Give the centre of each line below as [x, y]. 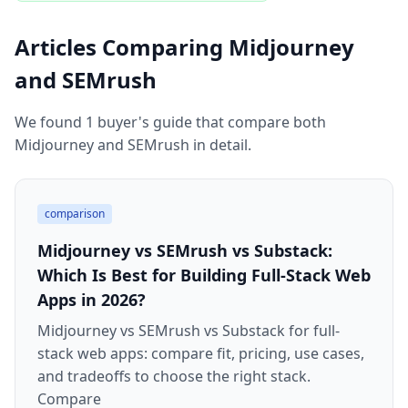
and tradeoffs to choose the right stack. [174, 376]
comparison [75, 214]
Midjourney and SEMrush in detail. [133, 145]
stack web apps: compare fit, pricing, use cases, [201, 353]
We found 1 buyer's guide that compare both [170, 122]
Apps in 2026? [92, 300]
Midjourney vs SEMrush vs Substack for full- [189, 331]
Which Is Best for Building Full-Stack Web [204, 275]
